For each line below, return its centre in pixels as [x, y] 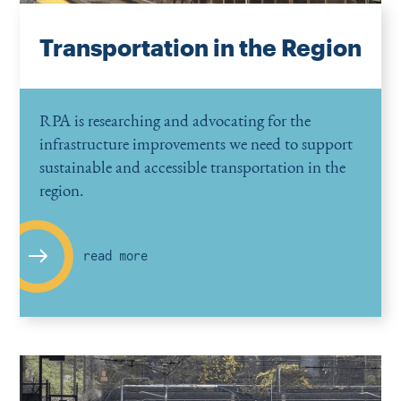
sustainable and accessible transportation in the [192, 167]
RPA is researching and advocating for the [175, 120]
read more [115, 256]
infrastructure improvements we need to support [196, 144]
